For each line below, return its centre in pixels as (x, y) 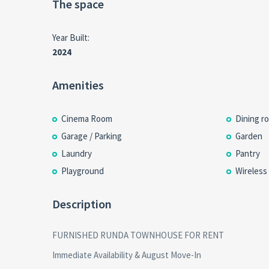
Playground (83, 171)
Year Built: (71, 38)
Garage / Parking (92, 136)
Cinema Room (87, 119)
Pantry (247, 153)
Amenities (78, 85)
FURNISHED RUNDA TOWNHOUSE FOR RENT (138, 235)
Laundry (77, 153)
